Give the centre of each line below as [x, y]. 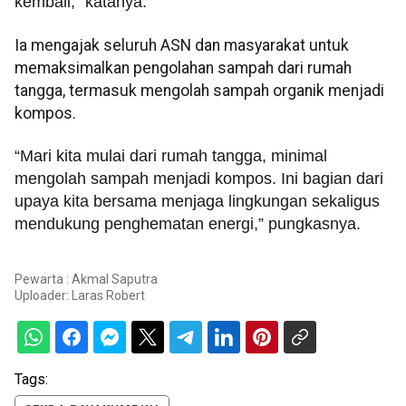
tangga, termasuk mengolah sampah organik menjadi [199, 90]
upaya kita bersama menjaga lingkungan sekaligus [197, 202]
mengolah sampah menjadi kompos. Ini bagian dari [199, 179]
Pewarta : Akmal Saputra [86, 279]
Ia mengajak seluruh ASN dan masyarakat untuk [182, 45]
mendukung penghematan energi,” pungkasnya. [188, 224]
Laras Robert [108, 295]
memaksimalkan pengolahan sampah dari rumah [183, 68]
